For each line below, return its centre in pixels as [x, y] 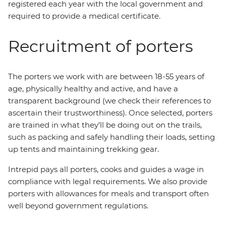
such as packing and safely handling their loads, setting [111, 137]
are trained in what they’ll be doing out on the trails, [105, 125]
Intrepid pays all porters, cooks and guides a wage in [106, 169]
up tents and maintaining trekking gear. [83, 149]
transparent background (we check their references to [109, 101]
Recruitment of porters [101, 46]
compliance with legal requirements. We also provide [108, 181]
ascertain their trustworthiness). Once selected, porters [110, 113]
